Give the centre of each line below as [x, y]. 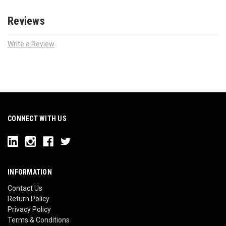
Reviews [26, 21]
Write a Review [31, 44]
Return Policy [29, 199]
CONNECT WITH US [37, 119]
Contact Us [25, 188]
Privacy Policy [29, 210]
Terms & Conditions [39, 220]
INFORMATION [30, 172]
